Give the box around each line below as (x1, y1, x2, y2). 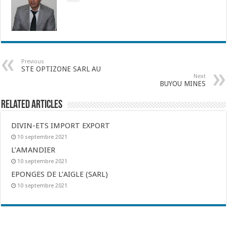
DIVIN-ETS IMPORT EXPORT (11, 121, 110, 130)
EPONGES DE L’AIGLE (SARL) (11, 170, 108, 179)
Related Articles (1, 99, 63, 111)
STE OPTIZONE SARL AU (21, 65, 101, 73)
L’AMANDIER (11, 145, 56, 155)
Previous (21, 58, 45, 65)
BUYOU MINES (159, 80, 206, 88)
